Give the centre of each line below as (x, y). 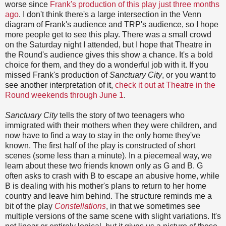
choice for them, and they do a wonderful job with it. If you (107, 65)
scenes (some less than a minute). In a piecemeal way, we (108, 156)
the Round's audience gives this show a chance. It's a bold (109, 55)
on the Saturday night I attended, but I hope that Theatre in (108, 45)
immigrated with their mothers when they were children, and (111, 126)
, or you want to (189, 75)
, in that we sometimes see (153, 206)
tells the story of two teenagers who (121, 116)
